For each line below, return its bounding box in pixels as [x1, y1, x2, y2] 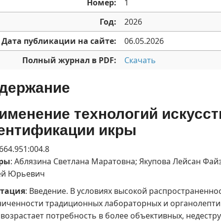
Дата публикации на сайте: [1, 36, 116, 47]
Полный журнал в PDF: [22, 55, 116, 66]
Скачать [124, 55, 156, 66]
